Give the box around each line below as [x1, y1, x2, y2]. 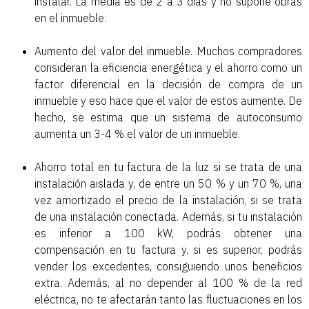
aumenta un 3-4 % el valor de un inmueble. [34, 127, 240, 141]
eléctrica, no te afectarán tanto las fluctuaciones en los [34, 292, 302, 307]
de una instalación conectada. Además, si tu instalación [34, 210, 302, 224]
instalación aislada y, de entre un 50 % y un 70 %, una [34, 177, 302, 191]
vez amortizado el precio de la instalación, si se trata [34, 193, 302, 208]
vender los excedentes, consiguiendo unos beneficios [34, 259, 302, 274]
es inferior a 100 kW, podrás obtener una [34, 226, 302, 241]
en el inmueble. [34, 11, 106, 26]
